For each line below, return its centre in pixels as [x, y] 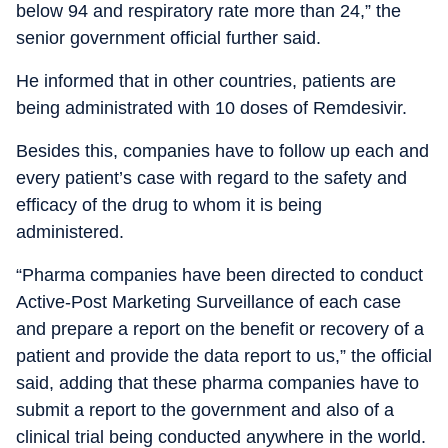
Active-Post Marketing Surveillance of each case [208, 301]
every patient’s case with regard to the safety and [211, 177]
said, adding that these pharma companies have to [217, 382]
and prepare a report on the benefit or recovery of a [220, 328]
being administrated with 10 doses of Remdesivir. [211, 107]
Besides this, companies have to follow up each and [222, 150]
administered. [70, 231]
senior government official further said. [168, 37]
